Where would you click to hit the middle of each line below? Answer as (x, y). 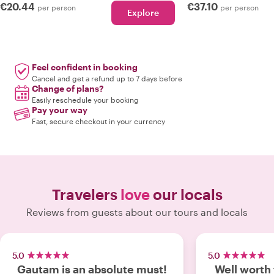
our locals (186, 194)
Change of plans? (68, 88)
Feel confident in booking (85, 67)
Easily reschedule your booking (85, 100)
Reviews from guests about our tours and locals (137, 212)
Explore (143, 13)
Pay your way (60, 110)
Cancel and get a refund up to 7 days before (107, 78)
